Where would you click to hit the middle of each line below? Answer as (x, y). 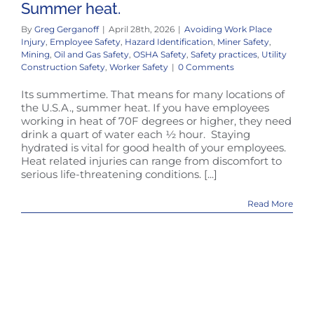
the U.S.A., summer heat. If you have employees (145, 107)
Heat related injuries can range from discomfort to (151, 161)
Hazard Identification (169, 41)
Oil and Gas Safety (91, 54)
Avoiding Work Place (228, 29)
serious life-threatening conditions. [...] (119, 174)
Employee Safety (85, 41)
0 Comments (206, 67)
